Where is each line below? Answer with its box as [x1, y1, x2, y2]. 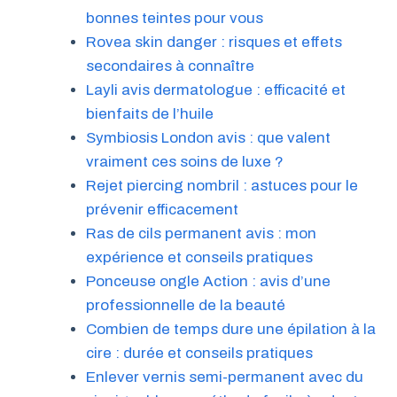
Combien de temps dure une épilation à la [85, 320, 376, 338]
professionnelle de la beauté [85, 296, 285, 314]
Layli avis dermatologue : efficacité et [85, 81, 346, 98]
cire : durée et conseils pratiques [85, 344, 313, 362]
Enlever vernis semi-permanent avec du [85, 368, 363, 385]
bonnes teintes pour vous [85, 9, 263, 27]
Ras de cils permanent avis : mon [85, 224, 316, 242]
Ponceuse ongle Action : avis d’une [85, 272, 331, 290]
